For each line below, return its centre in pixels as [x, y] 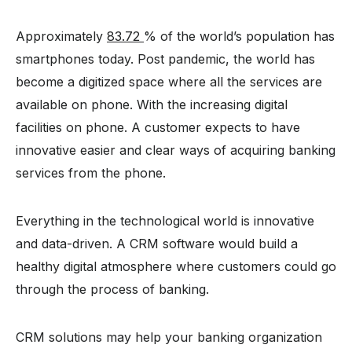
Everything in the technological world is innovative [165, 220]
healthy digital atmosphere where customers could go [176, 266]
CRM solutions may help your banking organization [169, 337]
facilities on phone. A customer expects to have [158, 127]
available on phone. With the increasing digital [152, 104]
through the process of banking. [112, 289]
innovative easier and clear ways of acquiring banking [176, 150]
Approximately [61, 36]
